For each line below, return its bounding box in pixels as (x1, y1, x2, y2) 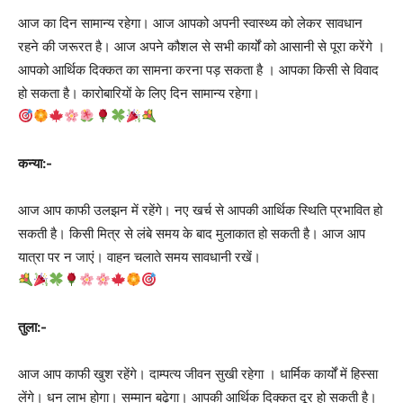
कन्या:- (18, 154, 52, 172)
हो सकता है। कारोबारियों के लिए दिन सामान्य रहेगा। (18, 84, 260, 102)
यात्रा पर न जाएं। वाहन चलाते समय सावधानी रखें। (18, 247, 261, 265)
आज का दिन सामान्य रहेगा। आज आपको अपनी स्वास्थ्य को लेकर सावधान (18, 13, 363, 31)
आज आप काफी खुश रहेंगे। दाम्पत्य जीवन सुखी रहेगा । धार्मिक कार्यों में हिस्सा (18, 364, 378, 382)
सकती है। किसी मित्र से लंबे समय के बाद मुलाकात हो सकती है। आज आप (18, 224, 365, 242)
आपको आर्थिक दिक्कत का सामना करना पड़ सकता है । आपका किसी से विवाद (18, 60, 379, 78)
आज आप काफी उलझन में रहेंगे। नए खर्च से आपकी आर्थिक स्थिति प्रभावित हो (18, 201, 382, 219)
